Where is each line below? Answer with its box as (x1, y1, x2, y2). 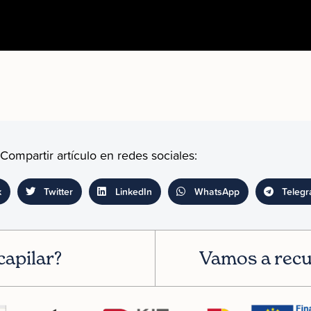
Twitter (43, 184, 73, 199)
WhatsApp (194, 184, 239, 199)
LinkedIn (115, 184, 152, 199)
